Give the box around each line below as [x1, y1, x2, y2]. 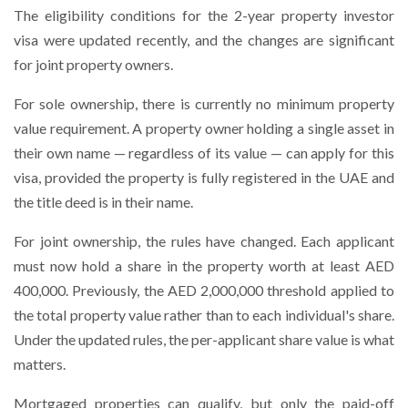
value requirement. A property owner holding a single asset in [14, 119, 394, 137]
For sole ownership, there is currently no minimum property [14, 95, 394, 112]
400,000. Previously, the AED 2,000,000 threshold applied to [14, 281, 394, 299]
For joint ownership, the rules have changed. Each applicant [14, 232, 394, 250]
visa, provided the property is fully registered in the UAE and [14, 168, 394, 186]
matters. [14, 355, 66, 372]
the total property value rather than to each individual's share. [14, 306, 394, 323]
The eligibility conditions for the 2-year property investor [14, 6, 394, 24]
